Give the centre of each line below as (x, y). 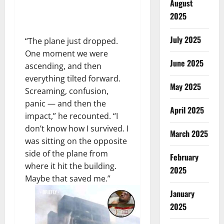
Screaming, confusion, (67, 91)
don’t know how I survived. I (77, 128)
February (184, 157)
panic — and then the (65, 103)
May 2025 (185, 86)
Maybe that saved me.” (68, 178)
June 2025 (186, 63)
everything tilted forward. (73, 78)
